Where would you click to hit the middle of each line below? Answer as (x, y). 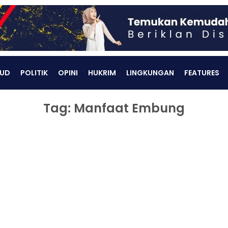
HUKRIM (102, 73)
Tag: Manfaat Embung (114, 108)
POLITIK (34, 73)
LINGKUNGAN (150, 73)
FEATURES (202, 73)
